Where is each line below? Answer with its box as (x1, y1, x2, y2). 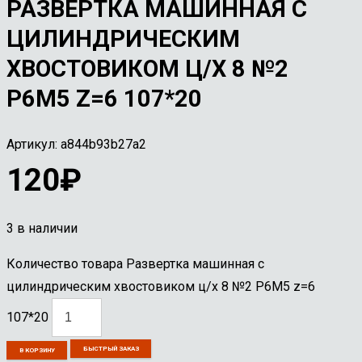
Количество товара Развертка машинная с (6, 255, 264, 271)
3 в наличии (6, 220, 78, 236)
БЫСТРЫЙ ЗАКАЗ (82, 344, 139, 352)
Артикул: (6, 136, 61, 152)
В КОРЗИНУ (19, 346, 55, 354)
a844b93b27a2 (61, 136, 146, 152)
